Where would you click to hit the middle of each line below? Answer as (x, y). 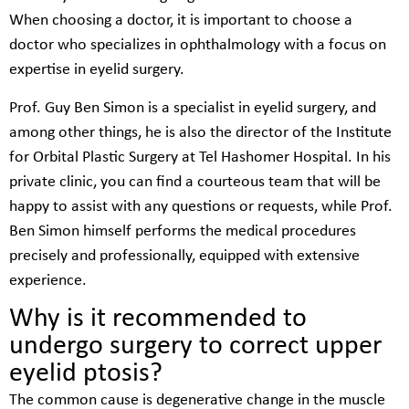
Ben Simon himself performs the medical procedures (183, 231)
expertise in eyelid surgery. (97, 70)
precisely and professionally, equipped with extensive (184, 256)
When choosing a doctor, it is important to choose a (181, 21)
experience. (48, 280)
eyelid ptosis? (86, 374)
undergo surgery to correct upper (195, 347)
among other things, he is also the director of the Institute (200, 132)
